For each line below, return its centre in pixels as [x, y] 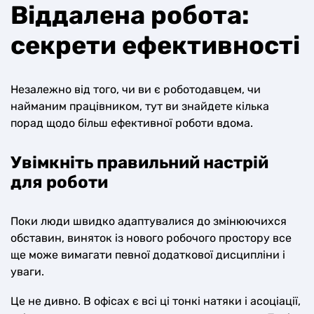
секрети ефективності [155, 45]
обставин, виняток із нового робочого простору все [151, 238]
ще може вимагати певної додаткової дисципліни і [148, 255]
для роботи [59, 182]
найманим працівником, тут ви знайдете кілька [140, 106]
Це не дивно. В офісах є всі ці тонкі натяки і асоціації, [156, 301]
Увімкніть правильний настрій [139, 163]
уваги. [27, 272]
